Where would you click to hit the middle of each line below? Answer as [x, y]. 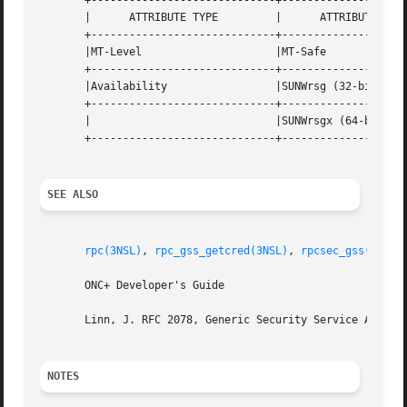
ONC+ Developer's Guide [133, 286]
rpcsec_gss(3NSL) [352, 251]
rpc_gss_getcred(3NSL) [222, 251]
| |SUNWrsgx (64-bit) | [66, 121]
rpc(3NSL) [114, 251]
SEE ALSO [73, 195]
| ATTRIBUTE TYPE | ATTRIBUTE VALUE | [129, 18]
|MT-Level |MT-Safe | [91, 52]
